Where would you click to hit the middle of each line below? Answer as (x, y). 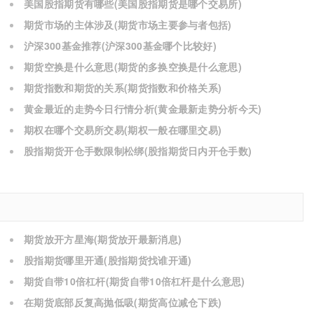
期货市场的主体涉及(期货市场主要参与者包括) (128, 25)
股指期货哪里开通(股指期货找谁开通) (108, 260)
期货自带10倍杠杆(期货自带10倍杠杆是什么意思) (135, 281)
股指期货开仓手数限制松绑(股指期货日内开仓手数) (138, 151)
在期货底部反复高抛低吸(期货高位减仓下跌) (123, 302)
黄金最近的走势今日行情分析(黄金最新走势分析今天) (143, 109)
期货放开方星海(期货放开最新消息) (103, 239)
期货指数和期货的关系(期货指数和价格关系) (123, 88)
